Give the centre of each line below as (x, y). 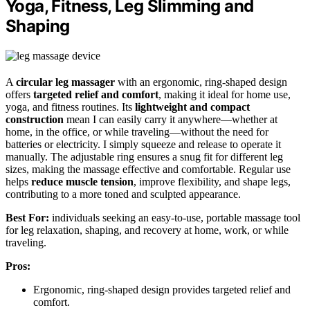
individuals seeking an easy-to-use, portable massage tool (175, 218)
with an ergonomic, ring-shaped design (201, 82)
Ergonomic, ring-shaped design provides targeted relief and (162, 290)
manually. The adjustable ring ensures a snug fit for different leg (144, 157)
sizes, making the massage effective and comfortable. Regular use (148, 170)
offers (19, 95)
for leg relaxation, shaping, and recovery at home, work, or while (147, 230)
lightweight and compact (192, 107)
